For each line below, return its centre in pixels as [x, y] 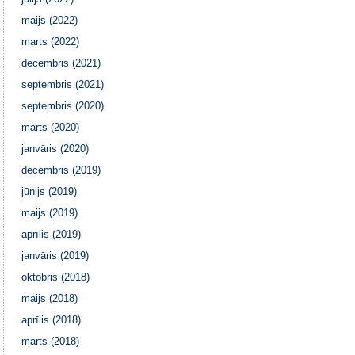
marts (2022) [51, 41]
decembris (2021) [61, 63]
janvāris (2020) [55, 148]
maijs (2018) [50, 298]
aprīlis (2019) [52, 234]
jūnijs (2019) [50, 191]
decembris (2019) [61, 170]
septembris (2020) [63, 105]
